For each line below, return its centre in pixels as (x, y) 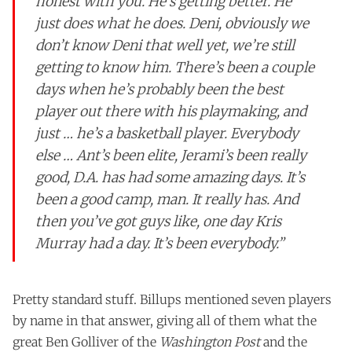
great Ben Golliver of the (86, 341)
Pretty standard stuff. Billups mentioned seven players (172, 299)
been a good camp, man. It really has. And (167, 200)
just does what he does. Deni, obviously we (172, 24)
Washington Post (210, 341)
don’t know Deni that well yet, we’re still (165, 46)
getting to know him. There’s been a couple (175, 68)
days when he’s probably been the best (160, 90)
